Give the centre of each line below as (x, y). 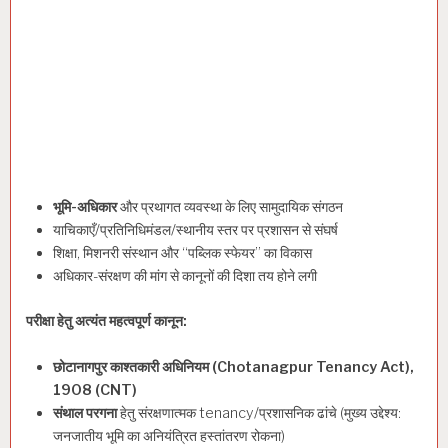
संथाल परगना (85, 413)
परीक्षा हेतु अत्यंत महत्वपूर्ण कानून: (106, 320)
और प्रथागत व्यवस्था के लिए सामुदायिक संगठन (230, 206)
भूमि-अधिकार (85, 206)
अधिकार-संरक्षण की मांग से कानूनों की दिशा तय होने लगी (185, 275)
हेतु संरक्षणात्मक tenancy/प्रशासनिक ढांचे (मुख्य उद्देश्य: (259, 413)
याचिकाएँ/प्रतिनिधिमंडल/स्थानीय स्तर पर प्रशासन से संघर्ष (195, 229)
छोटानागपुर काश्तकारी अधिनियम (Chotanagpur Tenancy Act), (233, 367)
